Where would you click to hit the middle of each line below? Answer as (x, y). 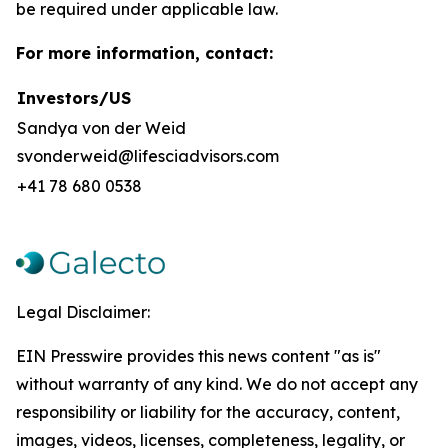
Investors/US (74, 98)
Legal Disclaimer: (83, 312)
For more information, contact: (144, 53)
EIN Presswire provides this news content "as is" (198, 356)
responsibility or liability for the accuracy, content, (208, 412)
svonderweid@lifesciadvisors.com (148, 156)
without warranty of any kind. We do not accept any (217, 384)
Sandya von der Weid (101, 128)
